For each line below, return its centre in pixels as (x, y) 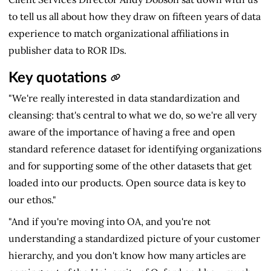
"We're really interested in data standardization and (124, 98)
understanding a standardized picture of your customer (134, 238)
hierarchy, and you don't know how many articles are (127, 255)
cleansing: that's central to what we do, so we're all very (132, 115)
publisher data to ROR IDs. (67, 50)
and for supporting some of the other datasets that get (130, 165)
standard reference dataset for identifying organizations (135, 149)
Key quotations (60, 78)
